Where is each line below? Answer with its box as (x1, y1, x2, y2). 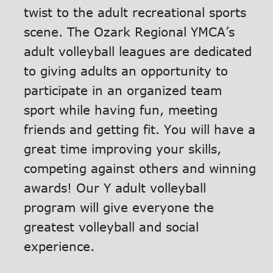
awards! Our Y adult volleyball (24, 180, 207, 195)
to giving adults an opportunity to (24, 63, 229, 78)
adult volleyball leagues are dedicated (24, 43, 252, 58)
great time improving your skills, (24, 141, 222, 156)
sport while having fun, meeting (24, 102, 218, 117)
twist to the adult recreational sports (24, 4, 247, 19)
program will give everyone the (24, 199, 214, 214)
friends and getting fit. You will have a (24, 121, 256, 136)
